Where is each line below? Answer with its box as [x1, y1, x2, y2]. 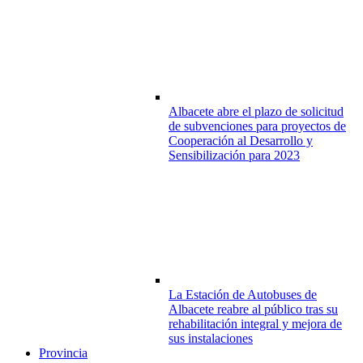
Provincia [39, 345, 88, 360]
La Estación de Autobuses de [169, 287, 317, 301]
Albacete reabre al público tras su [169, 301, 338, 316]
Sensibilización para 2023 [169, 147, 300, 162]
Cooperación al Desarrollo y [169, 133, 313, 147]
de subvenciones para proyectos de [169, 118, 346, 133]
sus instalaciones [169, 331, 253, 345]
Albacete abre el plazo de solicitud [169, 104, 344, 118]
